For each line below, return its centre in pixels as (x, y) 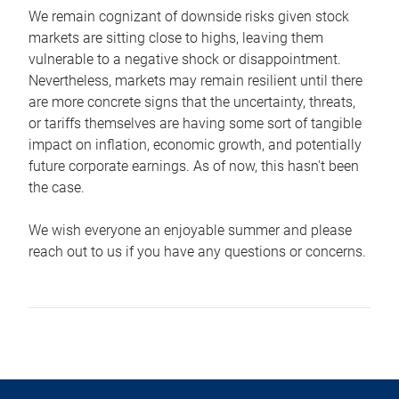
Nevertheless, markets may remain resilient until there (195, 81)
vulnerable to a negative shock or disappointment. (185, 60)
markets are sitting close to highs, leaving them (176, 38)
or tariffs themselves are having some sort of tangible (195, 124)
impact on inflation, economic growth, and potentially (195, 145)
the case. (57, 188)
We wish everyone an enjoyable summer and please (190, 231)
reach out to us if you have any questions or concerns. (197, 252)
